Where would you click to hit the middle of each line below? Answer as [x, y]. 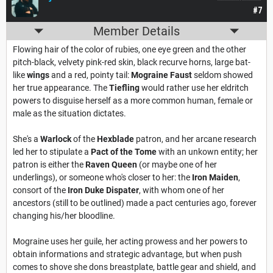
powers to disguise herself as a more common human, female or [133, 101]
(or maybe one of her [177, 165]
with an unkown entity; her [207, 152]
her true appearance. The [61, 88]
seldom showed [222, 75]
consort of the [40, 190]
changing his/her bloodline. [64, 216]
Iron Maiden [214, 178]
